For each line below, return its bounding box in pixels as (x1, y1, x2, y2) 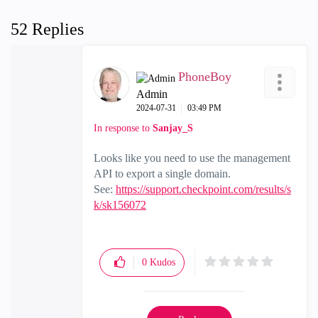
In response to (94, 123, 153, 133)
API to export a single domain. (94, 168, 231, 180)
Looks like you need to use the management (94, 152, 290, 164)
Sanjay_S (153, 123, 193, 133)
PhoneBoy (178, 70, 231, 84)
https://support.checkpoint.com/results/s (116, 183, 291, 195)
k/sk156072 (94, 199, 146, 211)
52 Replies (11, 20, 84, 38)
